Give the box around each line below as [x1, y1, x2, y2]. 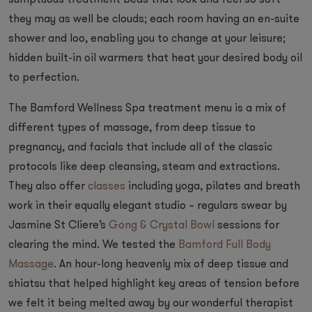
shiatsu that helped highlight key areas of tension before [8, 279, 299, 290]
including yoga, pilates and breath [125, 181, 300, 192]
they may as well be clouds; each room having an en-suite [8, 14, 299, 25]
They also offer [8, 181, 88, 192]
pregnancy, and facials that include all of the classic [8, 142, 272, 153]
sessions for [214, 220, 279, 231]
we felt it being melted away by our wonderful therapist [8, 298, 293, 309]
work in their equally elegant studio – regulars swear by [8, 201, 287, 212]
